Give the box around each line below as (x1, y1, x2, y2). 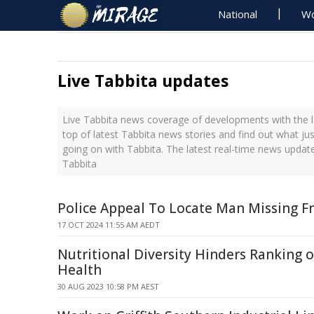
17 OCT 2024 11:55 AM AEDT (57, 219, 160, 230)
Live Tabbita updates (57, 69, 228, 92)
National (218, 7, 258, 21)
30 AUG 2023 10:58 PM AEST (57, 281, 159, 292)
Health (57, 261, 102, 279)
